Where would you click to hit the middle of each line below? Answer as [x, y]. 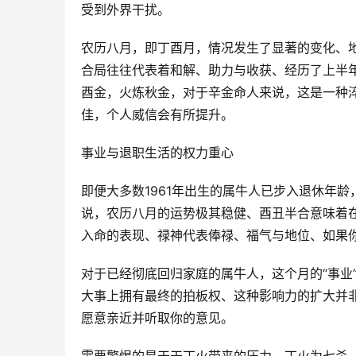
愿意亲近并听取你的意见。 [157, 318]
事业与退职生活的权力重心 [157, 153]
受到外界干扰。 [126, 10]
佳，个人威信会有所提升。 [157, 114]
